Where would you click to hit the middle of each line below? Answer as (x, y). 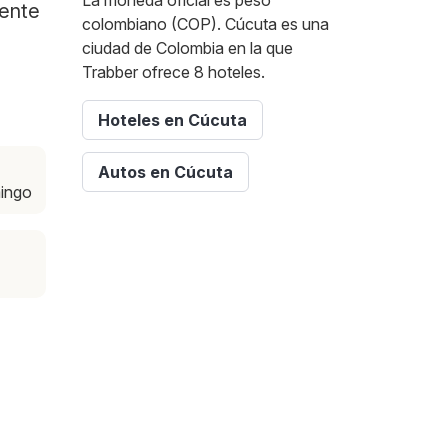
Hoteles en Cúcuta (172, 120)
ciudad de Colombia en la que (187, 48)
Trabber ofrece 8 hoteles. (173, 72)
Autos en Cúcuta (165, 172)
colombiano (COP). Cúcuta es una (205, 24)
